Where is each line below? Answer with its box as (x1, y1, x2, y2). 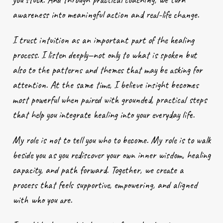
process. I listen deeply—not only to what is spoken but (12, 48, 197, 61)
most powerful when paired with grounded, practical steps (12, 93, 207, 106)
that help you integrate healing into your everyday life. (12, 108, 195, 121)
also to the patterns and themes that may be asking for (12, 63, 202, 76)
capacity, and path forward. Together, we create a (12, 163, 184, 176)
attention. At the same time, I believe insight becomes (12, 78, 199, 91)
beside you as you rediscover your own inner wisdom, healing (12, 148, 211, 161)
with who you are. (12, 193, 72, 206)
